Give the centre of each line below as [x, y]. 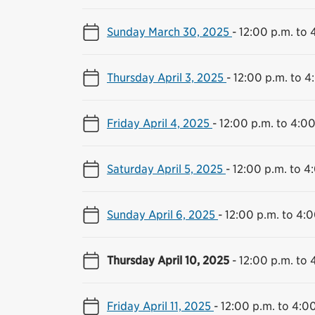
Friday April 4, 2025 [160, 123]
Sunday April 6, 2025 [162, 214]
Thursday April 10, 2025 [169, 260]
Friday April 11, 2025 [160, 306]
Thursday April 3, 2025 [167, 77]
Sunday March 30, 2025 [169, 31]
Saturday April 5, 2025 [166, 168]
